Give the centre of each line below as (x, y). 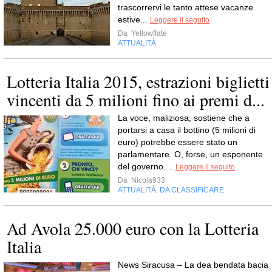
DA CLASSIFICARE (192, 190)
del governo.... (147, 166)
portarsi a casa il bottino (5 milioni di (187, 130)
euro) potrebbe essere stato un (178, 142)
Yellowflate (148, 33)
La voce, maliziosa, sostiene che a (184, 118)
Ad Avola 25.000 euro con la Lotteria (133, 228)
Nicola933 (147, 180)
